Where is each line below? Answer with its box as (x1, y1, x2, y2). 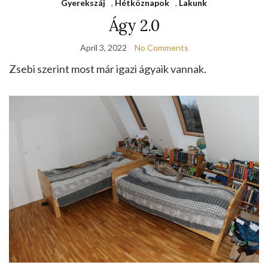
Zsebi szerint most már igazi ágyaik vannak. (9, 62, 206, 76)
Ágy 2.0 (108, 16, 160, 36)
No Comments (134, 42, 188, 53)
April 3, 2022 (80, 42, 127, 53)
